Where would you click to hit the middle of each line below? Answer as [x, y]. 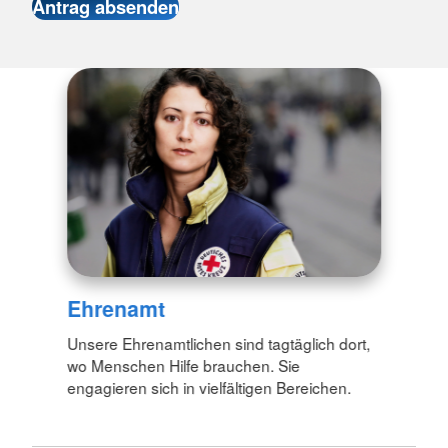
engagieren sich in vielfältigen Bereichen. [209, 386]
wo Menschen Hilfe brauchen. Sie [184, 364]
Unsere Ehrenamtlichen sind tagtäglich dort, [219, 342]
